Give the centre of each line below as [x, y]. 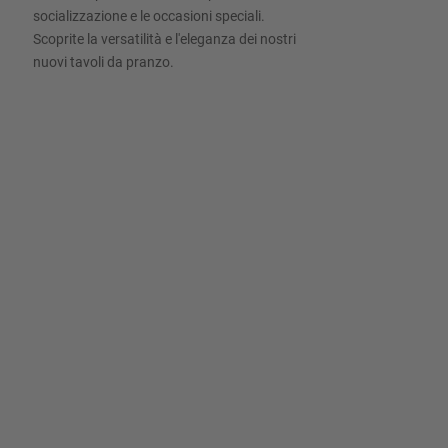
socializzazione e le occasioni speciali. [149, 15]
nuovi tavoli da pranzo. [104, 61]
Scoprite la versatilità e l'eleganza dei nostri [165, 38]
